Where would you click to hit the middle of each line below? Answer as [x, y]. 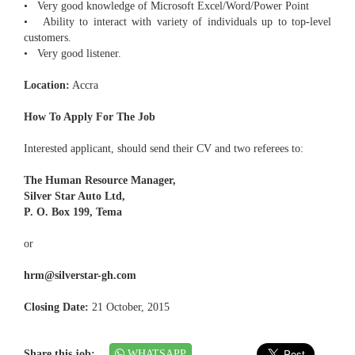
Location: [47, 86]
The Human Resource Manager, [100, 181]
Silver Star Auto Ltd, [74, 197]
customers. [48, 38]
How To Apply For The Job [90, 117]
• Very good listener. [73, 54]
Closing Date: [56, 307]
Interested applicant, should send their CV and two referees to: [164, 149]
